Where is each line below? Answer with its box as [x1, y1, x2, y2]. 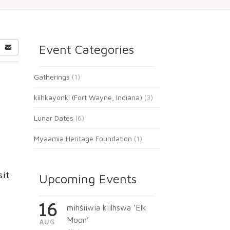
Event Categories [39, 42, 134, 56]
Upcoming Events [39, 171, 137, 186]
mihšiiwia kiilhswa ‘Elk [66, 203, 146, 212]
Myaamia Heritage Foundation [34, 134, 132, 143]
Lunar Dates [34, 113, 73, 122]
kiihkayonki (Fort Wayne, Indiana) [34, 93, 142, 102]
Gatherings [34, 72, 70, 81]
